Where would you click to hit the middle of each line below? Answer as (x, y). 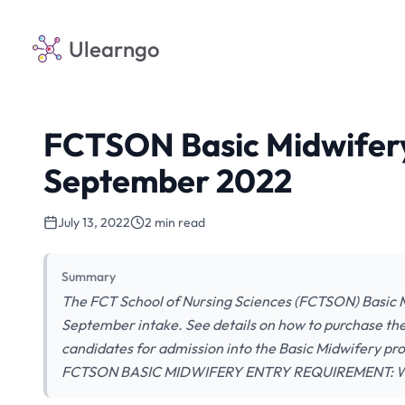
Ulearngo (114, 49)
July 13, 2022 (94, 222)
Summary (89, 277)
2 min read (175, 222)
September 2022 (168, 180)
